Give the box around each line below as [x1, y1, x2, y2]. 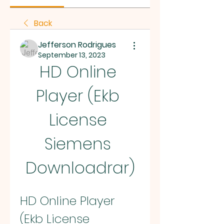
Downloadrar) [25, 156, 135, 179]
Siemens [44, 132, 111, 155]
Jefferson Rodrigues [38, 39, 116, 50]
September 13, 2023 [38, 50, 105, 60]
